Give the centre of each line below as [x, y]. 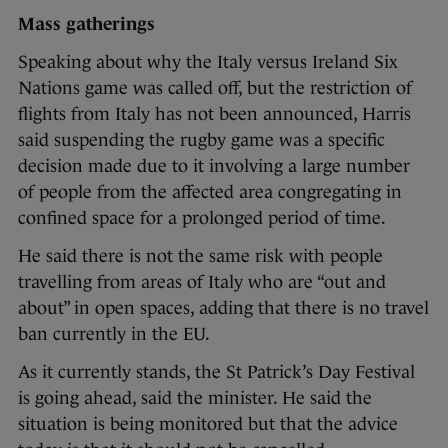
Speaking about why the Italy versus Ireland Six [208, 62]
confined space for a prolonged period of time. [204, 218]
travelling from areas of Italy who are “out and [202, 282]
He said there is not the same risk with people [200, 256]
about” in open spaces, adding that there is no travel [223, 308]
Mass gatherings [89, 24]
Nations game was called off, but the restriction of [215, 88]
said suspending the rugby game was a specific [201, 140]
